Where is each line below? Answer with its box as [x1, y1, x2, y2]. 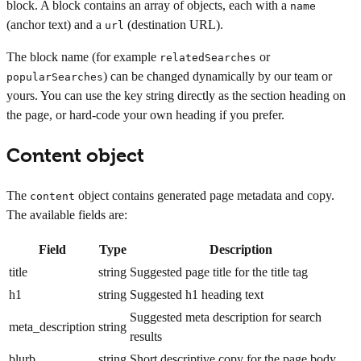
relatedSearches [160, 52, 256, 64]
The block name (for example [6, 50, 156, 64]
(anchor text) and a [6, 18, 102, 32]
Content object [6, 144, 144, 167]
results [130, 329, 162, 343]
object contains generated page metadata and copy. [78, 188, 334, 202]
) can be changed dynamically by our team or [103, 69, 332, 84]
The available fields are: [6, 207, 127, 222]
